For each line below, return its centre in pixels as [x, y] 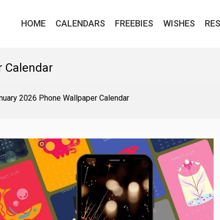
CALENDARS [80, 23]
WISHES [179, 23]
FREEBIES [134, 23]
